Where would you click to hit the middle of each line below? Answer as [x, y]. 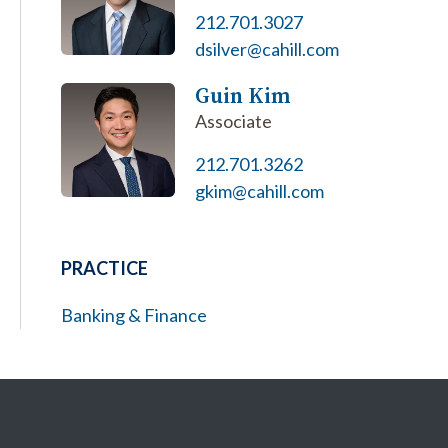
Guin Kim [242, 95]
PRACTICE [104, 268]
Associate [233, 121]
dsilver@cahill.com [266, 49]
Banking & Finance [134, 315]
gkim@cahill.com [259, 191]
